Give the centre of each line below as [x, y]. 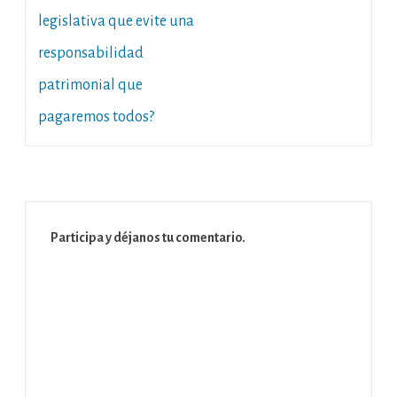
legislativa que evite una [116, 22]
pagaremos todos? [96, 117]
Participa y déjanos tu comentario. [148, 238]
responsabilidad [91, 54]
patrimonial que [90, 86]
